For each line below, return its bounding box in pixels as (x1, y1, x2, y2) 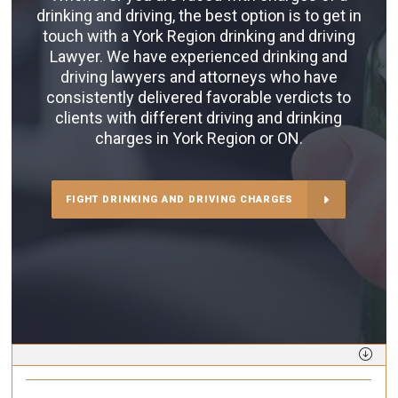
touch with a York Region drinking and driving (42, 27, 355, 46)
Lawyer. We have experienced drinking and (50, 47, 347, 67)
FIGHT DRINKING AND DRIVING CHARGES (66, 194, 293, 206)
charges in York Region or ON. (94, 129, 303, 148)
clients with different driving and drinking (55, 108, 342, 128)
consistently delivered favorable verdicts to (46, 88, 351, 107)
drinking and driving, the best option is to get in (36, 6, 362, 26)
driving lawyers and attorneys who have (60, 68, 338, 87)
